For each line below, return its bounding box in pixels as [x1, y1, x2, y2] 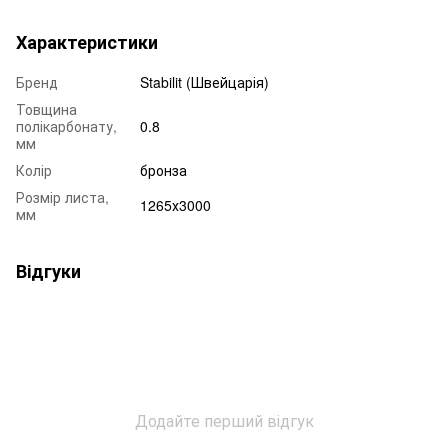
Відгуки [16, 258, 81, 285]
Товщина [16, 99, 77, 120]
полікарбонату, [16, 116, 117, 137]
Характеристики [16, 29, 158, 56]
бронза [140, 160, 187, 181]
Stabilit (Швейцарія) [140, 72, 269, 93]
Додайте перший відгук [134, 409, 314, 433]
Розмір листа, [16, 187, 109, 208]
